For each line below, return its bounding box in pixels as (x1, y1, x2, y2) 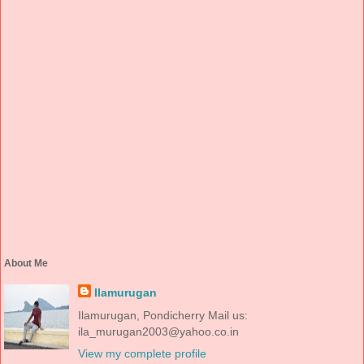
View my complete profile (77, 346, 206, 360)
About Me (4, 257, 48, 269)
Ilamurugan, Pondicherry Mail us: (77, 308, 248, 322)
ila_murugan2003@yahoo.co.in (77, 324, 239, 338)
